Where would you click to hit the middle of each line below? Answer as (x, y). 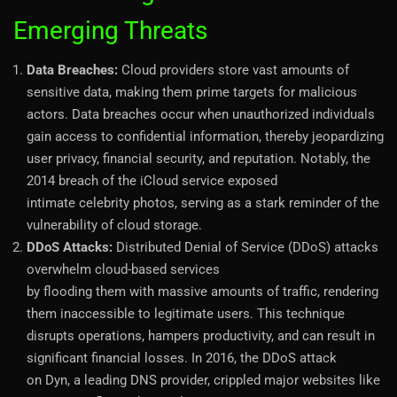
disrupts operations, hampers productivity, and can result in (201, 335)
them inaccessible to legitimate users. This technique (186, 313)
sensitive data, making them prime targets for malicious (192, 92)
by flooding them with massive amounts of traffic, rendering (202, 291)
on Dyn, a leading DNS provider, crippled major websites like (203, 380)
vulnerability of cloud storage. (114, 225)
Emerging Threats (110, 30)
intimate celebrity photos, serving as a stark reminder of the (203, 202)
